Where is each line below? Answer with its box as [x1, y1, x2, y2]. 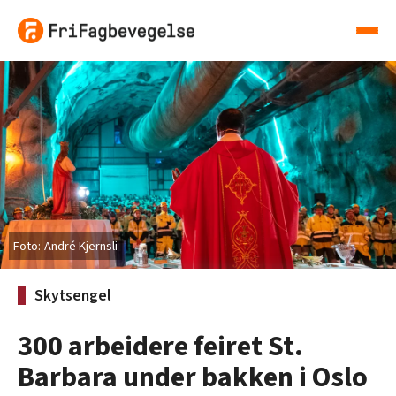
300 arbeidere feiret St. [18, 326, 303, 368]
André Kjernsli [44, 237, 118, 256]
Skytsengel [34, 285, 111, 308]
